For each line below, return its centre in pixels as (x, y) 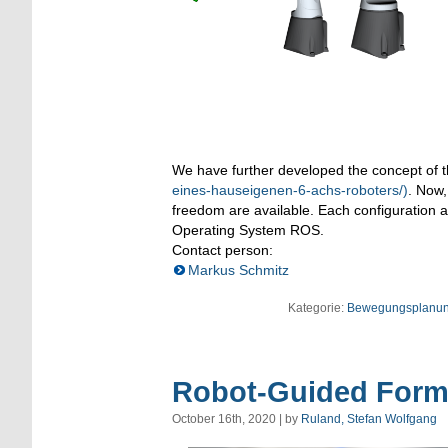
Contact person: (222, 250)
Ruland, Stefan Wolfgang (369, 419)
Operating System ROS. (248, 230)
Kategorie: (317, 308)
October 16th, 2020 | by (236, 419)
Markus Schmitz (238, 270)
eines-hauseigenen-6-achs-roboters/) (290, 190)
